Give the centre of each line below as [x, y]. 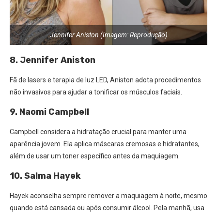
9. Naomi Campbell [49, 112]
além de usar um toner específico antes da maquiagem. [95, 156]
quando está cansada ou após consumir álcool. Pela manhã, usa [107, 208]
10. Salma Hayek [45, 176]
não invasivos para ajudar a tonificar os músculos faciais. [96, 92]
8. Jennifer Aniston [53, 60]
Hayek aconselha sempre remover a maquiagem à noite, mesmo [108, 195]
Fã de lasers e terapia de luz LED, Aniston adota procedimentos [105, 80]
